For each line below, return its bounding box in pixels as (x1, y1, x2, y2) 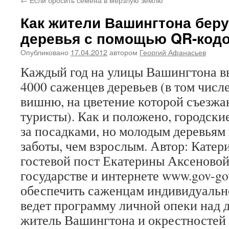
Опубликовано (20, 47, 68, 57)
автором (109, 47, 138, 57)
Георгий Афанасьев (140, 47, 206, 57)
